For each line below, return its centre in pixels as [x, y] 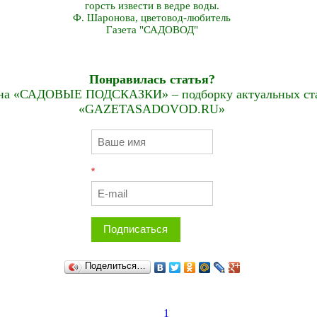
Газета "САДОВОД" [152, 30]
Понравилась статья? [152, 79]
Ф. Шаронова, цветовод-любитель [152, 18]
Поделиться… [115, 266]
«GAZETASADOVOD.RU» [152, 109]
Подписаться [136, 229]
